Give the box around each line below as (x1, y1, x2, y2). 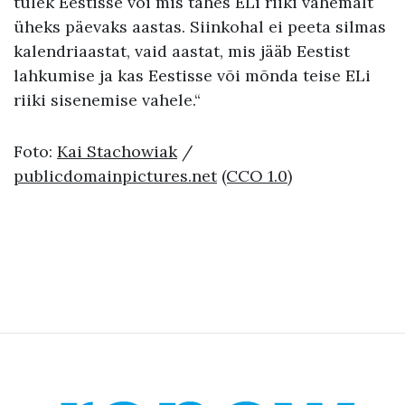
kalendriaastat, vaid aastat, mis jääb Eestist (14, 40, 350, 61)
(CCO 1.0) (221, 165, 292, 186)
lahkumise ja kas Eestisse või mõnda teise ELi (14, 64, 371, 86)
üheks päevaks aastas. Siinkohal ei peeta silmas (14, 15, 386, 37)
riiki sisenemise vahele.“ (14, 89, 210, 110)
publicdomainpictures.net (14, 165, 217, 186)
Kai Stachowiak (57, 140, 177, 162)
